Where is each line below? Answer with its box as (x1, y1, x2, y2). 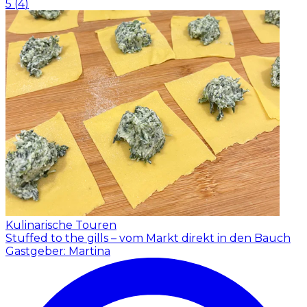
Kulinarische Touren (5, 218, 116, 232)
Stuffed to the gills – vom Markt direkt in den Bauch (5, 231, 291, 245)
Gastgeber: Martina (5, 244, 110, 258)
